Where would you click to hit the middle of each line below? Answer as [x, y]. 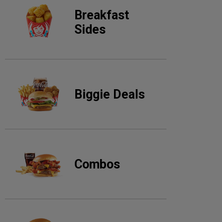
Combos [97, 164]
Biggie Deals [110, 94]
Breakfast [102, 15]
